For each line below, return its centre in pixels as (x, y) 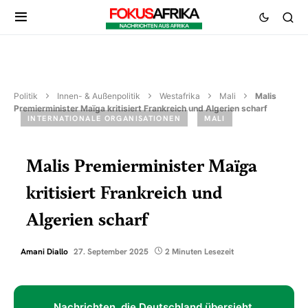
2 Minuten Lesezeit (199, 251)
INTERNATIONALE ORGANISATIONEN (104, 118)
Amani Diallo (44, 251)
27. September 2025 (111, 251)
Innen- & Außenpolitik (99, 96)
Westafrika (180, 96)
